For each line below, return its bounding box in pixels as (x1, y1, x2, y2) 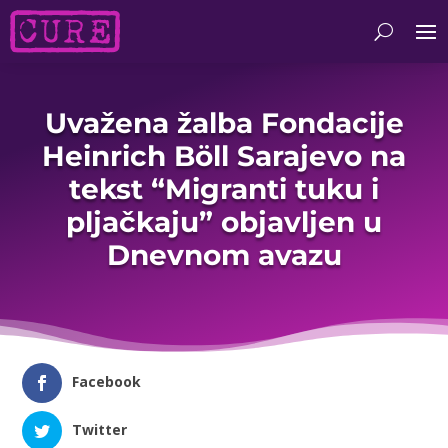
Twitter (72, 420, 128, 440)
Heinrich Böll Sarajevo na (42, 138, 406, 173)
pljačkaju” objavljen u (66, 204, 382, 239)
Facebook (72, 372, 142, 392)
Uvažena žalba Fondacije (44, 105, 404, 140)
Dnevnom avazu (106, 237, 342, 272)
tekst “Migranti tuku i (69, 171, 379, 206)
